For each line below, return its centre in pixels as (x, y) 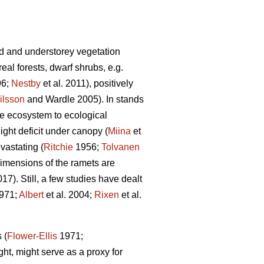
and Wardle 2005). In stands (84, 100)
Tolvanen (121, 147)
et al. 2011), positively (87, 84)
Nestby (26, 84)
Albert (31, 195)
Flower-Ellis (32, 236)
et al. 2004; (69, 195)
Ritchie (58, 147)
